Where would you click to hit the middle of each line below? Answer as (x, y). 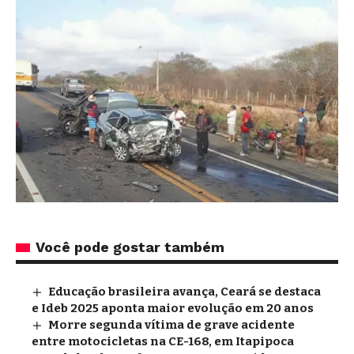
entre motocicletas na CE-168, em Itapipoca (163, 341)
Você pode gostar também (130, 247)
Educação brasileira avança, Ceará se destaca (185, 291)
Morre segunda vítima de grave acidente (172, 324)
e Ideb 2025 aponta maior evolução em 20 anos (173, 308)
